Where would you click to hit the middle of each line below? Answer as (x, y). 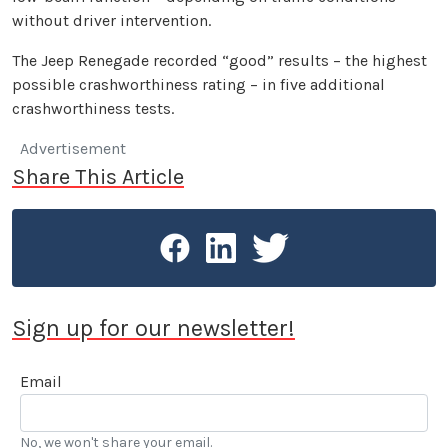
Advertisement (73, 148)
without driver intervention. (111, 20)
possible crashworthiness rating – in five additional (198, 84)
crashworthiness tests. (93, 108)
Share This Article (98, 176)
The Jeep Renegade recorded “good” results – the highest (219, 60)
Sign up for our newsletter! (153, 327)
